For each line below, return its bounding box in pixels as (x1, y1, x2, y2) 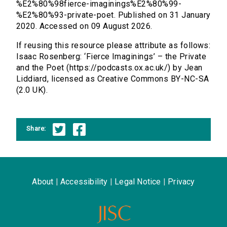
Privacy (168, 176, 195, 186)
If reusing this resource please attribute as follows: (16, 41, 211, 51)
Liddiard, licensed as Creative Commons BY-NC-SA (16, 74, 209, 84)
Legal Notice (115, 176, 161, 186)
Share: (26, 124, 46, 132)
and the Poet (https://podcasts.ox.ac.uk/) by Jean (16, 63, 203, 73)
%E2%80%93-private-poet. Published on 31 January (16, 10, 211, 20)
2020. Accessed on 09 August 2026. (16, 21, 153, 31)
